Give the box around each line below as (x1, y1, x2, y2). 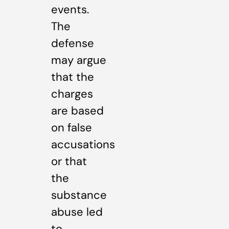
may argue (51, 52, 106, 67)
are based (51, 103, 104, 118)
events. (51, 2, 89, 17)
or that (51, 153, 87, 169)
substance (51, 187, 107, 202)
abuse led (51, 204, 103, 219)
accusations (51, 136, 115, 152)
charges (51, 86, 93, 101)
